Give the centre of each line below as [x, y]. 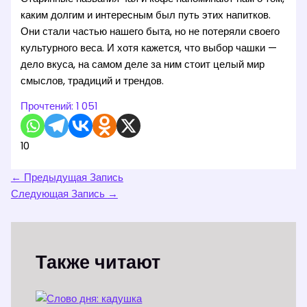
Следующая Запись [59, 194]
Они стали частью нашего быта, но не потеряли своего [150, 32]
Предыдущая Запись [72, 177]
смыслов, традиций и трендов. [93, 81]
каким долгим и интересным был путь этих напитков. [146, 15]
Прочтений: [47, 107]
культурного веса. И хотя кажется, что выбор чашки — [149, 48]
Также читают [98, 262]
